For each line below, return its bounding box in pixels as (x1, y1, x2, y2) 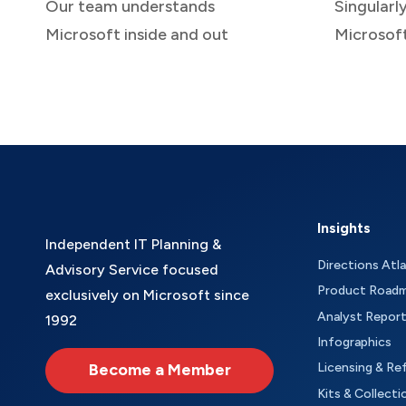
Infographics (317, 334, 391, 351)
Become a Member (88, 360, 231, 381)
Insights (317, 218, 371, 237)
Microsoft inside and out (45, 24, 228, 44)
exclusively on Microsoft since (45, 285, 249, 304)
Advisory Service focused (45, 260, 218, 278)
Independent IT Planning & (45, 235, 221, 253)
